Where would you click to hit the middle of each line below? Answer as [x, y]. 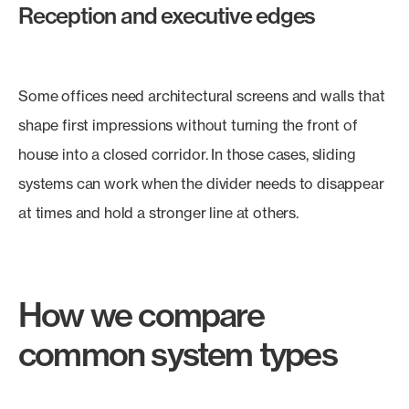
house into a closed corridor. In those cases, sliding [187, 154]
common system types [178, 354]
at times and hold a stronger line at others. [158, 213]
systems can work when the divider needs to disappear [201, 184]
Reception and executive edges [167, 16]
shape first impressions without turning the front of [188, 125]
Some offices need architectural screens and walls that [202, 96]
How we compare [141, 315]
